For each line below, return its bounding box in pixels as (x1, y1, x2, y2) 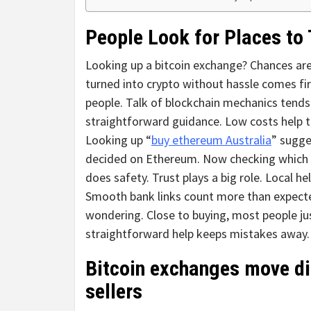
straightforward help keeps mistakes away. (85, 226, 310, 242)
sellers (85, 279, 142, 304)
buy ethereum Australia (151, 132, 271, 149)
